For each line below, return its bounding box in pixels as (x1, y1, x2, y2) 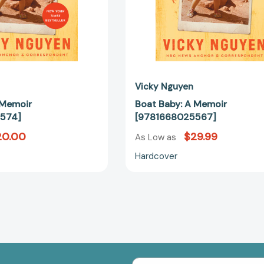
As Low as (135, 131, 179, 143)
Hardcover (135, 150, 178, 162)
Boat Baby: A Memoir (135, 97, 227, 110)
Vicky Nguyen (135, 81, 194, 93)
